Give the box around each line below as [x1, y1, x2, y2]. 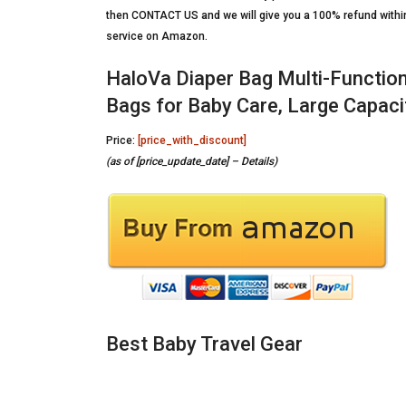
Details [241, 155, 274, 168]
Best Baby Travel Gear [106, 333, 303, 355]
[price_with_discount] [138, 134, 246, 147]
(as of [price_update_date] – [106, 155, 241, 168]
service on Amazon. [106, 30, 208, 43]
